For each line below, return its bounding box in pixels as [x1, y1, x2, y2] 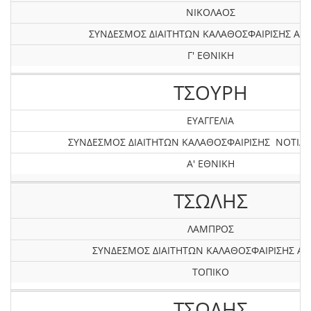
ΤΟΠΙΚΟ [192, 265, 229, 278]
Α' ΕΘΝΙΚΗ [186, 157, 235, 170]
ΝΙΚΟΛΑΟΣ [185, 6, 235, 19]
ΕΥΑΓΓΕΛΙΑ [187, 114, 234, 127]
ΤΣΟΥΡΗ [173, 79, 248, 106]
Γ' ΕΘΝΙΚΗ [187, 49, 234, 62]
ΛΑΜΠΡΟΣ [187, 222, 234, 235]
